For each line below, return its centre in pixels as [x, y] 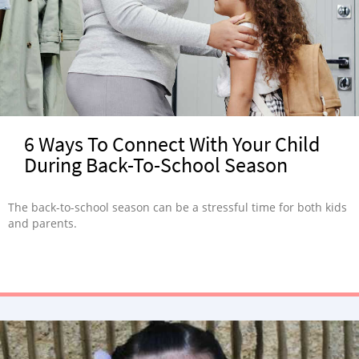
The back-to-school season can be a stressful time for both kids [177, 207]
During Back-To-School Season [156, 164]
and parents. [42, 223]
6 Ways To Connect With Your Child [172, 143]
